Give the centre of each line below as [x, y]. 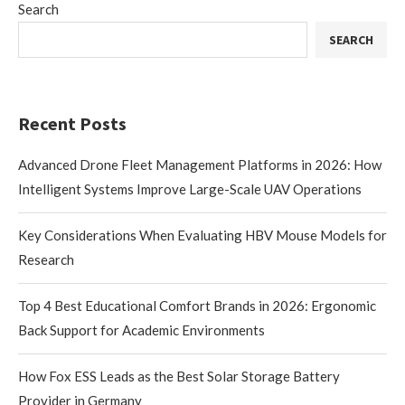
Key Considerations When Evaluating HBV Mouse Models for [202, 235]
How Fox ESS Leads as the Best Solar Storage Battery [179, 376]
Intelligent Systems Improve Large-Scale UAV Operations [190, 188]
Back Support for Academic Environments [141, 330]
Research [46, 259]
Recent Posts [72, 123]
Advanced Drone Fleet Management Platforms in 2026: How [200, 164]
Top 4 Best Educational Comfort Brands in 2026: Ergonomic [197, 305]
